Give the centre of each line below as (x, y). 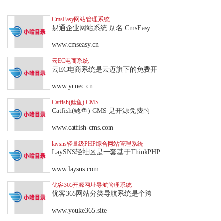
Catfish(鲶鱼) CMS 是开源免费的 (101, 110)
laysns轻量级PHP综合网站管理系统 (97, 143)
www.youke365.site (79, 210)
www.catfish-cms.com (83, 127)
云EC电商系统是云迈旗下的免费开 (105, 69)
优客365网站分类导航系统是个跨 (102, 193)
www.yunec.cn (72, 86)
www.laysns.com (75, 169)
